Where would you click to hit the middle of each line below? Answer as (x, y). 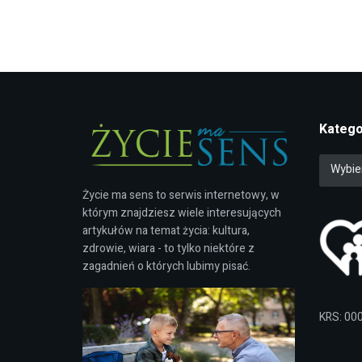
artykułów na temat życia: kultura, (166, 230)
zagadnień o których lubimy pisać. (166, 266)
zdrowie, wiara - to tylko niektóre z (168, 248)
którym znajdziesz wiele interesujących (182, 213)
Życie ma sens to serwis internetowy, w (181, 195)
